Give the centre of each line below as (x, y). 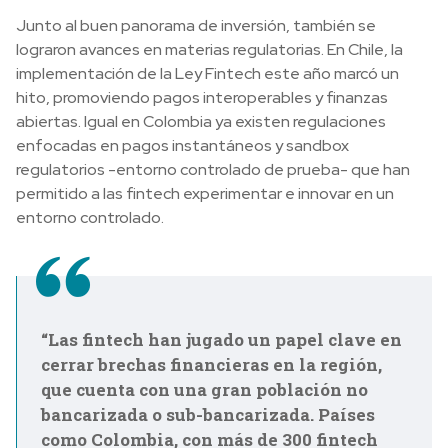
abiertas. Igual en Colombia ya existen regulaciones (201, 121)
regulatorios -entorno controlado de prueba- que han (213, 169)
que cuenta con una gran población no (204, 389)
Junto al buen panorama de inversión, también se (196, 25)
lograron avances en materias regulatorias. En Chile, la (209, 49)
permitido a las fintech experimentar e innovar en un (205, 193)
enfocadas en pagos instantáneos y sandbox (182, 145)
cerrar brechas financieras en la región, (211, 364)
